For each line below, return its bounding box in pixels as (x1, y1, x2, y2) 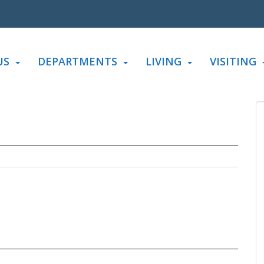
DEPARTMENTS (38, 54, 117, 68)
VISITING (210, 54, 256, 68)
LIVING (146, 54, 181, 68)
